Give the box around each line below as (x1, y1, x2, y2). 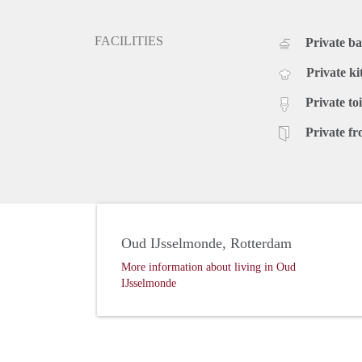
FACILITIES (95, 34, 163, 48)
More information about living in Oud (121, 261, 296, 274)
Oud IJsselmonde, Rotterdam (121, 235, 292, 252)
